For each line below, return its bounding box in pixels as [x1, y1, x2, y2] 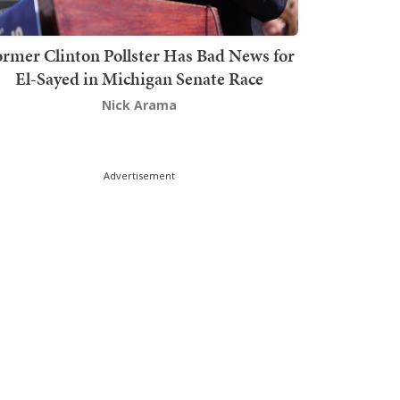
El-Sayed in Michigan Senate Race [15, 66, 263, 92]
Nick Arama [102, 96, 177, 114]
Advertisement [104, 169, 175, 183]
